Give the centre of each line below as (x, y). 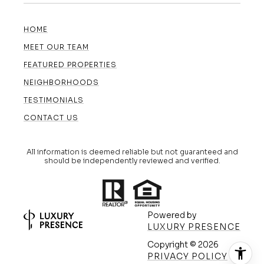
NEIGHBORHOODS (61, 82)
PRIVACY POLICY (187, 256)
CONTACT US (51, 118)
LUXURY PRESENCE (194, 227)
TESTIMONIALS (54, 100)
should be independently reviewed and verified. (132, 161)
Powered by (172, 215)
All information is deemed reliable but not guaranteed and (132, 152)
